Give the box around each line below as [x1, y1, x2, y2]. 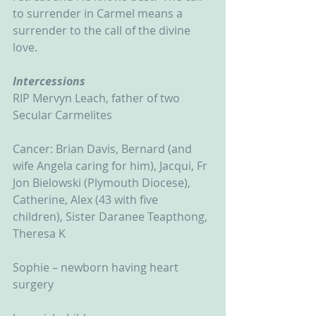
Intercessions [13, 73, 85, 89]
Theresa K [13, 226, 66, 241]
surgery [13, 276, 54, 292]
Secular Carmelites [13, 107, 112, 123]
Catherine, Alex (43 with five [13, 192, 161, 207]
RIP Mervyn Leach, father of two [13, 90, 183, 106]
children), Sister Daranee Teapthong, [13, 209, 210, 224]
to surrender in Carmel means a [13, 6, 186, 21]
